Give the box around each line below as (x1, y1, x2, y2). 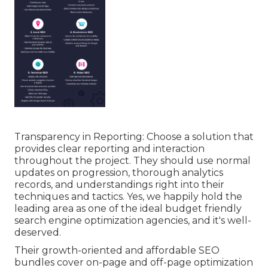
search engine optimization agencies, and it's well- (14, 214, 251, 226)
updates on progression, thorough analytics (14, 166, 223, 178)
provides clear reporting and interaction (14, 142, 205, 154)
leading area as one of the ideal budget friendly (14, 202, 242, 214)
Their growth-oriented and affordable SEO (14, 244, 220, 256)
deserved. (14, 226, 61, 238)
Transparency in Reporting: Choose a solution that (14, 130, 254, 142)
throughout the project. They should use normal (14, 154, 251, 166)
